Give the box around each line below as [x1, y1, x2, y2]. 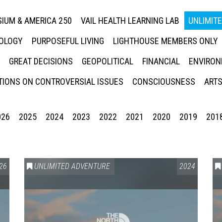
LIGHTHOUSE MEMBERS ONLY [112, 36, 218, 46]
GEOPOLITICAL [81, 56, 133, 66]
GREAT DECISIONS [8, 56, 73, 66]
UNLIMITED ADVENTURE [34, 162, 110, 171]
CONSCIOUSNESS [132, 76, 195, 87]
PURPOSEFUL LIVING [31, 36, 104, 46]
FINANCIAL [142, 56, 180, 66]
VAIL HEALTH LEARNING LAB [80, 15, 179, 26]
